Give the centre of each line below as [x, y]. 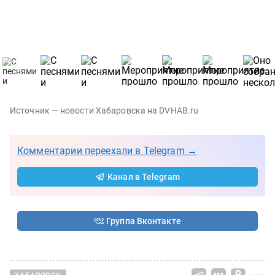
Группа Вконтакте [144, 221]
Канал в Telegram [144, 176]
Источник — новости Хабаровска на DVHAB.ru [104, 110]
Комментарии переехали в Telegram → [107, 150]
